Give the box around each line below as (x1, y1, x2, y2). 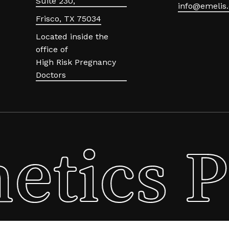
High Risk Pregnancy (36, 57, 116, 67)
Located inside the (36, 32, 108, 42)
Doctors (36, 70, 66, 80)
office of (36, 44, 67, 55)
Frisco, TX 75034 (36, 14, 101, 24)
